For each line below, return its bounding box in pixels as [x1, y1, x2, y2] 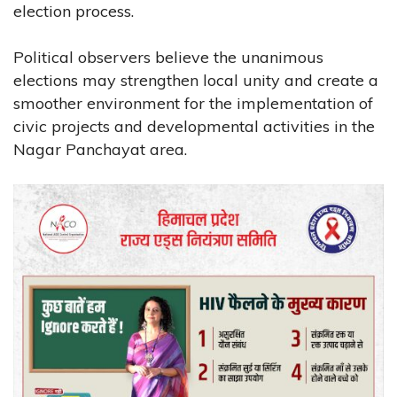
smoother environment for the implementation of [13, 92, 373, 113]
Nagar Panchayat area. [13, 138, 187, 160]
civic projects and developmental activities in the [13, 115, 375, 136]
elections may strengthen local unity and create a [13, 69, 378, 90]
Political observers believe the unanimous [13, 46, 323, 67]
